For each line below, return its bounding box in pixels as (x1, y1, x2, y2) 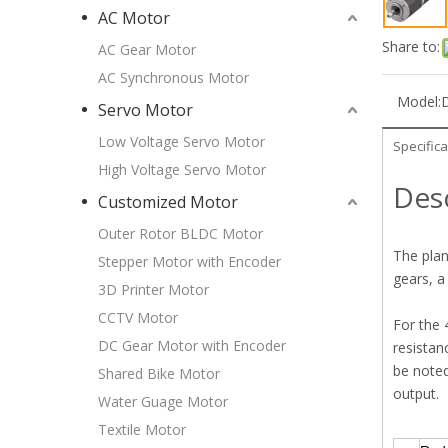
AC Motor (98, 7, 170, 30)
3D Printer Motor (98, 280, 209, 300)
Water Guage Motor (98, 392, 228, 412)
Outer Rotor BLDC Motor (98, 224, 263, 244)
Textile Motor (98, 420, 186, 440)
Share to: (382, 37, 440, 56)
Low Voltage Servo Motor (98, 132, 265, 152)
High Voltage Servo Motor (98, 160, 266, 180)
